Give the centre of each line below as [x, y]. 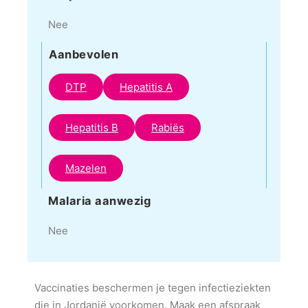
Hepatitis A [146, 87]
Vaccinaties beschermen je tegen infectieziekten [153, 288]
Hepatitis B [92, 128]
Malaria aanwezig [99, 201]
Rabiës [168, 128]
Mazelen [86, 168]
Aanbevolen [84, 54]
